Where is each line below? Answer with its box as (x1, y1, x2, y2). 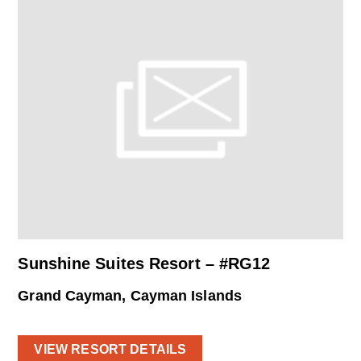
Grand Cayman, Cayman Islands (18, 288, 242, 305)
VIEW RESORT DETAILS (34, 342, 187, 357)
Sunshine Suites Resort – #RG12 (18, 255, 271, 273)
